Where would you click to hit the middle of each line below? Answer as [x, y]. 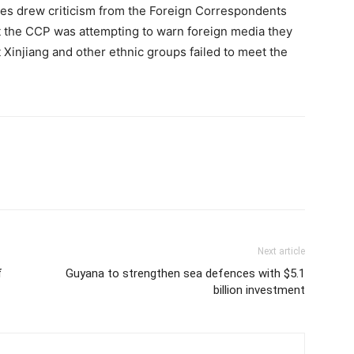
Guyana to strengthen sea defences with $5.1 [185, 274]
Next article [281, 252]
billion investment [259, 290]
